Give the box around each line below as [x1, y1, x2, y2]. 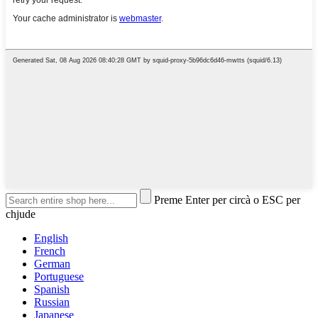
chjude [6, 208, 35, 221]
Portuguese [34, 270, 84, 283]
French [34, 245, 65, 258]
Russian [34, 296, 70, 309]
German [34, 258, 70, 270]
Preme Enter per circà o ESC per [154, 194, 300, 207]
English [34, 232, 68, 245]
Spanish [34, 283, 70, 296]
